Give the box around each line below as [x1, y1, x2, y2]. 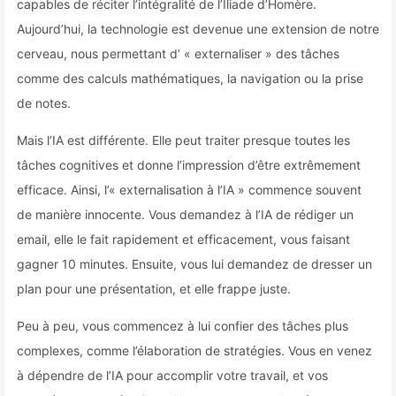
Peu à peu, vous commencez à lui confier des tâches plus [17, 318, 348, 333]
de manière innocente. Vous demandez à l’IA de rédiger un [17, 207, 354, 222]
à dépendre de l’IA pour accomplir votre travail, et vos [17, 368, 328, 383]
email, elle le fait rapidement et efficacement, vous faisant [17, 232, 350, 247]
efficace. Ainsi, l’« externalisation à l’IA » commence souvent [17, 182, 362, 197]
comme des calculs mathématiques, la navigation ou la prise [17, 71, 363, 86]
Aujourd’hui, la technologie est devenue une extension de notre [17, 21, 379, 36]
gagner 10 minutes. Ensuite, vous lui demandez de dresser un [17, 256, 372, 271]
